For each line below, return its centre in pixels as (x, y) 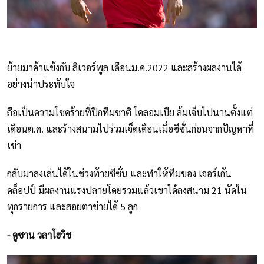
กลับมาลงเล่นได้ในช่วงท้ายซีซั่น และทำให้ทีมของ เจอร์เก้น (119, 173)
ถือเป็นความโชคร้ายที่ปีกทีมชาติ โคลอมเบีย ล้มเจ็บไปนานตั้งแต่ (130, 112)
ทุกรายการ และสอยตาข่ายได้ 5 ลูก (72, 206)
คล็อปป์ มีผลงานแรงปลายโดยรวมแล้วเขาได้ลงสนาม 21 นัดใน (127, 190)
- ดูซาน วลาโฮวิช (39, 235)
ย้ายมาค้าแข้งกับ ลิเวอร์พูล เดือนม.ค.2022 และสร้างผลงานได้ (124, 67)
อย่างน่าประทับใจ (41, 84)
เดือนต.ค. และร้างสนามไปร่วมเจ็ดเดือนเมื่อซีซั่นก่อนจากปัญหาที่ (131, 128)
